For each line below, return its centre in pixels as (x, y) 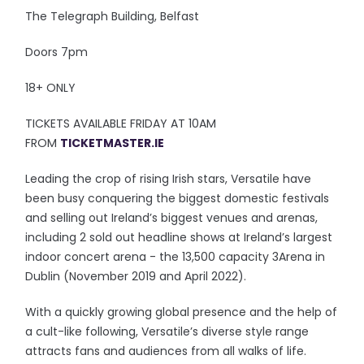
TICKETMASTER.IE (113, 143)
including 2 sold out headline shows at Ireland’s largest (179, 237)
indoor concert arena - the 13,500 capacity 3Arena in (175, 257)
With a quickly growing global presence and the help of (182, 312)
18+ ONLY (52, 88)
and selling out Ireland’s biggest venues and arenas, (172, 218)
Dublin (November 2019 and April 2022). (138, 276)
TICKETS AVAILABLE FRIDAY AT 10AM (121, 123)
